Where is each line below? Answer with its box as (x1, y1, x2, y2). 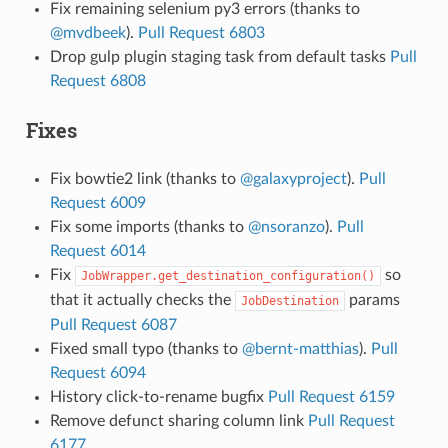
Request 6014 (49, 242, 146, 259)
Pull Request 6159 (267, 388, 395, 405)
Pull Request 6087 (49, 316, 177, 333)
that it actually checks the (49, 291, 235, 308)
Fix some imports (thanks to (49, 218, 248, 235)
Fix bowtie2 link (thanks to (49, 170, 240, 187)
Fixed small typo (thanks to (49, 340, 242, 357)
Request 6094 (49, 364, 146, 381)
